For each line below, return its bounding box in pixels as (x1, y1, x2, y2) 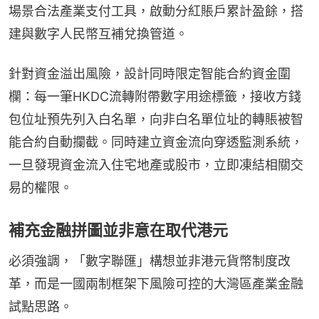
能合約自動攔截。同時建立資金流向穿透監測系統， (9, 135, 303, 150)
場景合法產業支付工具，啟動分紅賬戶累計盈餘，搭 (9, 4, 303, 19)
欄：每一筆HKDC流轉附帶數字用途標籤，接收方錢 (9, 89, 301, 104)
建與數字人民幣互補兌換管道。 (9, 26, 188, 41)
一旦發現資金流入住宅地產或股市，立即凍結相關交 (9, 157, 303, 172)
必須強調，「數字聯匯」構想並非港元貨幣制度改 (9, 253, 291, 268)
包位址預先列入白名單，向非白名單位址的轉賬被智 (9, 112, 303, 127)
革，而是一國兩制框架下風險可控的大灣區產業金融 (9, 276, 303, 291)
